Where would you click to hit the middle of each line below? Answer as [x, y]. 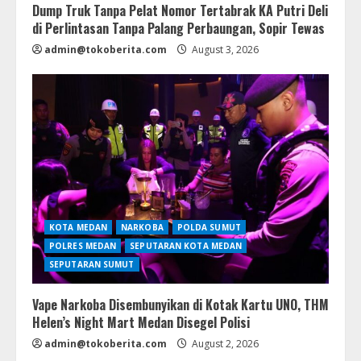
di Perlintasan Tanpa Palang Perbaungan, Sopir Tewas [178, 28]
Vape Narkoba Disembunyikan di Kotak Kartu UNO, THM [180, 304]
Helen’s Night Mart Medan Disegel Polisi [141, 322]
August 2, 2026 [224, 343]
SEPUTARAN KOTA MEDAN [186, 245]
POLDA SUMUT [209, 227]
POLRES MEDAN [83, 245]
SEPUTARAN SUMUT [92, 264]
